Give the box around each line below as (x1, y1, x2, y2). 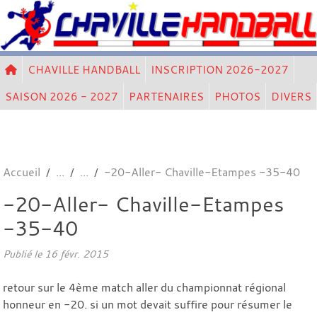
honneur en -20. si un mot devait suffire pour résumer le (3, 296, 292, 312)
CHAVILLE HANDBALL (28, 62, 140, 76)
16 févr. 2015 (45, 246, 108, 260)
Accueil (3, 163, 40, 180)
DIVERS (271, 88, 311, 103)
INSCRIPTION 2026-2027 (151, 62, 289, 76)
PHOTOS (214, 88, 260, 103)
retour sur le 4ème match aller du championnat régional (3, 279, 286, 295)
